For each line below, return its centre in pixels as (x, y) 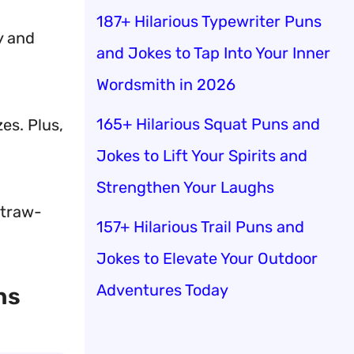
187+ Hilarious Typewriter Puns (209, 21)
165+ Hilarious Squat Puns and (208, 124)
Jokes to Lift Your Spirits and (202, 155)
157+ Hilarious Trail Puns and (200, 226)
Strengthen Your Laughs (185, 187)
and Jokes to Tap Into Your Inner (213, 53)
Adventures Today (162, 290)
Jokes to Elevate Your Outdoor (207, 258)
